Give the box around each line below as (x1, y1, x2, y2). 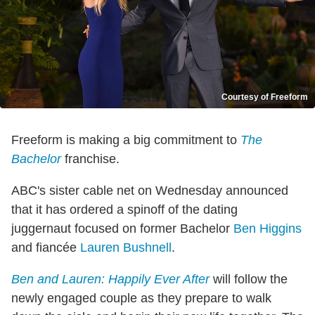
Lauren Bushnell (80, 240, 172, 255)
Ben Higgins (233, 221, 302, 236)
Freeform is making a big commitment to (11, 133, 240, 148)
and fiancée (11, 240, 80, 255)
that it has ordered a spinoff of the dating (11, 202, 238, 217)
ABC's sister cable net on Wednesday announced (11, 184, 288, 198)
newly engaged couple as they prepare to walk (11, 291, 271, 306)
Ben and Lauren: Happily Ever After (11, 272, 210, 287)
